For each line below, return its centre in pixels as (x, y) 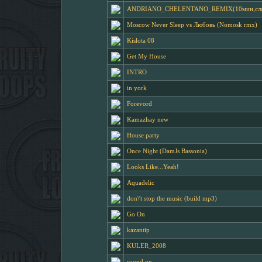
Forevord (139, 104)
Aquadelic (141, 183)
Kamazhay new (148, 120)
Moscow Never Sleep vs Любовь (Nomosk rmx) (192, 25)
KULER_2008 (146, 246)
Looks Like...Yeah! (153, 167)
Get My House (146, 56)
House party (143, 135)
